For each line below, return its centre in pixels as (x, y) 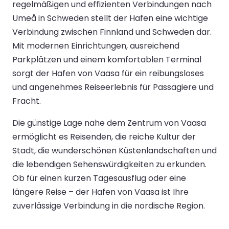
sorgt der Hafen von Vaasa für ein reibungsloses (108, 73)
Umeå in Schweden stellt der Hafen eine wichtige (110, 18)
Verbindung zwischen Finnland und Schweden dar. (112, 32)
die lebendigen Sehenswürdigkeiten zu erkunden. (109, 164)
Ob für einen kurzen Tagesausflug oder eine (99, 178)
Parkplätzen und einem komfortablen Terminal (107, 59)
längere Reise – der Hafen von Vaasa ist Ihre (100, 192)
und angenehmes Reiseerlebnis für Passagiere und (113, 87)
